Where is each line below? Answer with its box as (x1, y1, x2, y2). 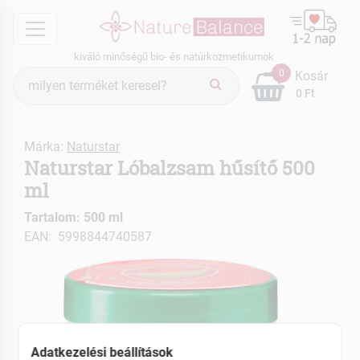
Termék (12, 67, 54, 83)
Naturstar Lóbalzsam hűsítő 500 (24, 154, 315, 181)
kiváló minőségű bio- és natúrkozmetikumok (74, 50, 274, 63)
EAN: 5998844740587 (24, 228, 152, 244)
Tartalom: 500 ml (24, 209, 123, 225)
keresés (12, 86, 55, 102)
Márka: (24, 138, 67, 154)
